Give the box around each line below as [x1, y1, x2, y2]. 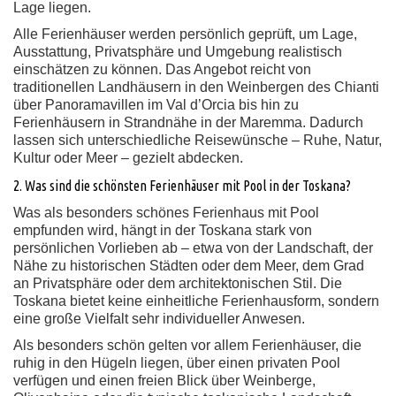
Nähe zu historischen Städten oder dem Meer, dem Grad [13, 258, 364, 273]
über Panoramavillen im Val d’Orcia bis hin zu [13, 97, 299, 112]
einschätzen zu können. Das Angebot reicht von [13, 62, 311, 77]
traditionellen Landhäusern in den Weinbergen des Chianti [13, 80, 379, 95]
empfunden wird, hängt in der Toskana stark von [13, 223, 312, 238]
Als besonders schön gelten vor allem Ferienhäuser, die [13, 338, 362, 353]
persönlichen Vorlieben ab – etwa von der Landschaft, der [13, 240, 373, 255]
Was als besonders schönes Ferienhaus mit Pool [13, 205, 319, 220]
